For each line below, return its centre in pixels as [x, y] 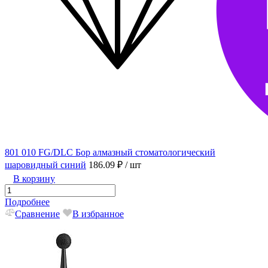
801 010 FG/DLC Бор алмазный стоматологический [110, 153]
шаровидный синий [45, 165]
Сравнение [37, 214]
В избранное [98, 214]
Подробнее [27, 202]
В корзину [34, 179]
